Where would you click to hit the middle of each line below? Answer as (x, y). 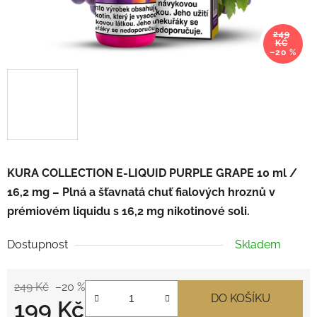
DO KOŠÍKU (241, 298)
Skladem (258, 244)
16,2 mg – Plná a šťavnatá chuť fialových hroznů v (141, 192)
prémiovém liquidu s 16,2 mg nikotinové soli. (128, 211)
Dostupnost (38, 244)
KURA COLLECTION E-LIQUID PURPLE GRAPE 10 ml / (152, 173)
